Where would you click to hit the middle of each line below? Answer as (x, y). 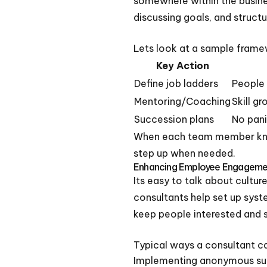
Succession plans (174, 119)
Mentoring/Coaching (182, 101)
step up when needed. (184, 153)
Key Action (182, 65)
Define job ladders (176, 83)
